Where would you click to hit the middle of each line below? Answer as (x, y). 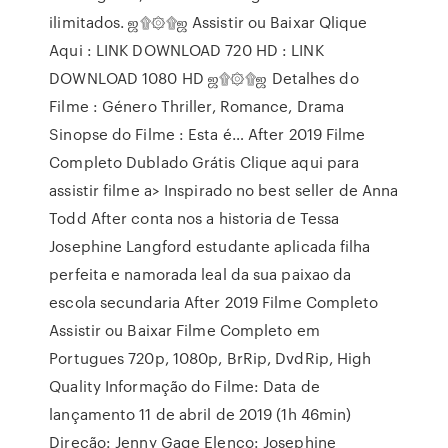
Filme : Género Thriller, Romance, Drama (197, 106)
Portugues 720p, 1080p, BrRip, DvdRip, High (210, 358)
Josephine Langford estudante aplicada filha (210, 246)
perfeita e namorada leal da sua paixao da (200, 274)
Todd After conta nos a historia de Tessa (194, 218)
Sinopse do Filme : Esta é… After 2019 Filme (207, 134)
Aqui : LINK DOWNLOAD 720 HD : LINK (186, 50)
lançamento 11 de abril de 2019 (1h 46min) (200, 414)
